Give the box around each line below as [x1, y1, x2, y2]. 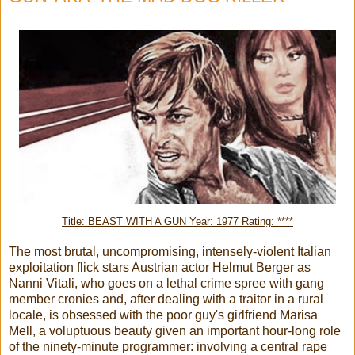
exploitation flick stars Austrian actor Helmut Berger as [9, 260, 311, 274]
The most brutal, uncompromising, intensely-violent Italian [9, 244, 331, 258]
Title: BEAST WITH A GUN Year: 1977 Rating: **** [62, 216, 293, 227]
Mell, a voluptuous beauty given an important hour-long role [9, 323, 341, 338]
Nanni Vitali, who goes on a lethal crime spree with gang [9, 276, 324, 290]
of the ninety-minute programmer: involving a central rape [9, 339, 327, 353]
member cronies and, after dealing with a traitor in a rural [9, 292, 323, 306]
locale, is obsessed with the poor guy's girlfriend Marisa [9, 307, 318, 322]
